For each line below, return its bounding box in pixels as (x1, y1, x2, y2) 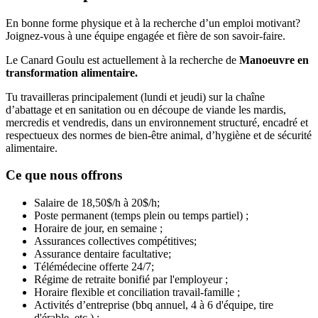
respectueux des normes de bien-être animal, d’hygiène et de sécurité (6, 128, 312, 141)
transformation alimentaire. (6, 66, 138, 79)
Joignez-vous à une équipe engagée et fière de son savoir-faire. (6, 29, 285, 42)
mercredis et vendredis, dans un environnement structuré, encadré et (6, 116, 308, 128)
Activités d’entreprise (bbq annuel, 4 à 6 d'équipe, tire (34, 298, 273, 311)
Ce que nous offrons (6, 168, 122, 183)
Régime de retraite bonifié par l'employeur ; (34, 273, 228, 285)
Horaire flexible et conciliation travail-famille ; (34, 285, 240, 298)
